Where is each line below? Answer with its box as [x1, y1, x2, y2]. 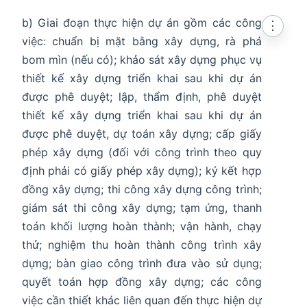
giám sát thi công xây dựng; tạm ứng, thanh [22, 201, 262, 215]
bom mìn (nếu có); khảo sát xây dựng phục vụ [22, 53, 262, 67]
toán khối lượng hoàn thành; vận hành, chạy [22, 219, 262, 234]
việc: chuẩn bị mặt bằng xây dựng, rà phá [22, 34, 262, 49]
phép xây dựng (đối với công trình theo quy [22, 145, 262, 160]
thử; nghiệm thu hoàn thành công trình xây [22, 238, 262, 252]
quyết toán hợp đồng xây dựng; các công [22, 275, 262, 289]
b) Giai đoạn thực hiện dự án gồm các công [22, 16, 262, 30]
